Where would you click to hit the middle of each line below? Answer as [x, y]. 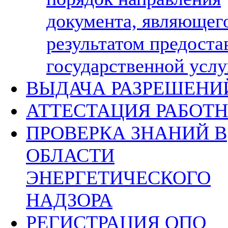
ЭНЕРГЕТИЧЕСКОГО [118, 178]
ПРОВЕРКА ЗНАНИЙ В [126, 133]
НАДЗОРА [69, 200]
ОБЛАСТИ [70, 155]
